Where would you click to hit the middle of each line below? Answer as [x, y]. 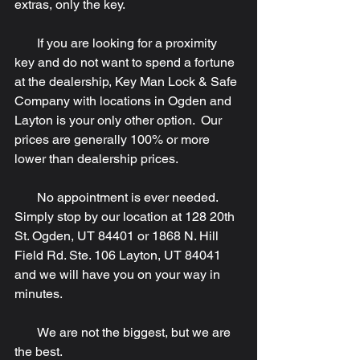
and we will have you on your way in [119, 275]
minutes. [39, 294]
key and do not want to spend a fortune [126, 63]
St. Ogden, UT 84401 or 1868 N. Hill [118, 236]
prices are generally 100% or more [114, 140]
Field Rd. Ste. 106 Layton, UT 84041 [119, 256]
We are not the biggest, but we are [26, 333]
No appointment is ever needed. [26, 198]
